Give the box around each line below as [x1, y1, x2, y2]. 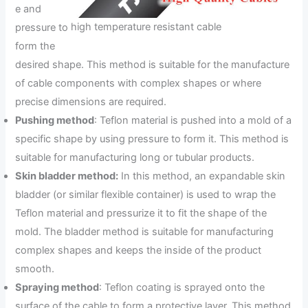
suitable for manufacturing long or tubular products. [15, 151, 255, 164]
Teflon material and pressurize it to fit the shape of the [15, 207, 267, 220]
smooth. [15, 263, 55, 276]
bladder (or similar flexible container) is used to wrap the [15, 188, 276, 201]
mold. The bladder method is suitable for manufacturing [15, 225, 274, 239]
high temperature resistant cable [70, 21, 221, 34]
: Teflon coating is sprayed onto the [99, 281, 265, 294]
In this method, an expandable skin [118, 170, 286, 183]
